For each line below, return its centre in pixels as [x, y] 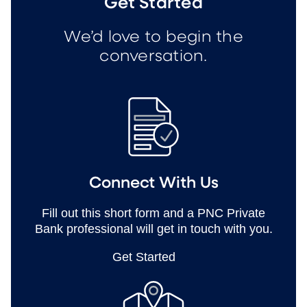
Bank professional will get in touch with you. [153, 229]
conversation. [153, 56]
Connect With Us [153, 183]
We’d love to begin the [153, 37]
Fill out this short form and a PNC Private [153, 213]
